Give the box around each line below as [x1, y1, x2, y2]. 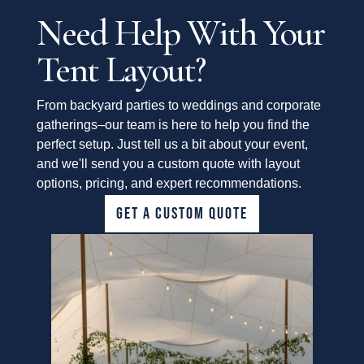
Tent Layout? [36, 47, 205, 93]
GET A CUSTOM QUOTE [115, 204, 248, 224]
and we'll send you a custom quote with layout [36, 157, 300, 171]
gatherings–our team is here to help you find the [36, 118, 310, 132]
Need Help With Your [36, 11, 324, 56]
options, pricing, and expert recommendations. [36, 176, 301, 191]
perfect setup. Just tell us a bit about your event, [36, 137, 308, 152]
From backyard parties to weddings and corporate [36, 98, 321, 113]
